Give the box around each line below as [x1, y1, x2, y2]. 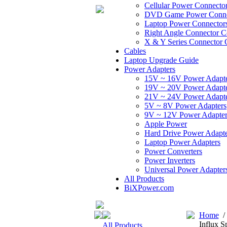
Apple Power [144, 120, 187, 128]
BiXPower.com [124, 183, 174, 192]
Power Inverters [144, 156, 195, 165]
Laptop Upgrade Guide [124, 56, 199, 64]
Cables [124, 47, 146, 55]
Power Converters [144, 147, 202, 156]
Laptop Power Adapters [144, 138, 220, 146]
